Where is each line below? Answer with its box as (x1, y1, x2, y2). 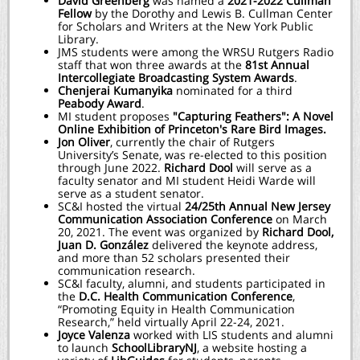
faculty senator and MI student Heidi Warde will (58, 173, 316, 188)
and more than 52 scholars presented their (58, 250, 290, 265)
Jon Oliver (58, 134, 110, 149)
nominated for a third (173, 83, 292, 98)
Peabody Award (58, 96, 141, 111)
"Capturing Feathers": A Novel (170, 108, 333, 124)
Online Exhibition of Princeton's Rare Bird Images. (58, 121, 326, 137)
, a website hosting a (197, 340, 307, 355)
